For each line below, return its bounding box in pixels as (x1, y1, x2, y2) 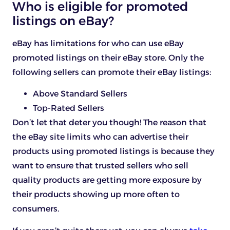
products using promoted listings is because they (12, 146, 215, 157)
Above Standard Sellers (33, 89, 127, 99)
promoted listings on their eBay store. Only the (12, 53, 204, 63)
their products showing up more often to (12, 189, 180, 200)
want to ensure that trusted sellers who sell (12, 161, 188, 171)
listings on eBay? (12, 13, 114, 29)
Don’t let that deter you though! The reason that (12, 118, 206, 128)
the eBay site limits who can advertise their (12, 132, 188, 142)
